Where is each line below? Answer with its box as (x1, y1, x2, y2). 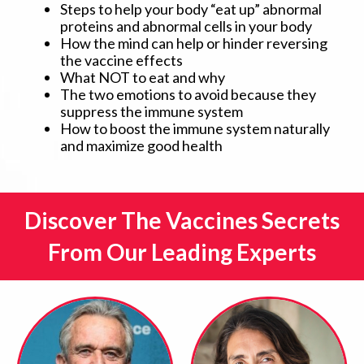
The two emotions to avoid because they (60, 85, 316, 104)
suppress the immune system (60, 102, 243, 121)
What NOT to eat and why (60, 68, 225, 87)
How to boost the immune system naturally (60, 119, 330, 138)
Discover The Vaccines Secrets (24, 206, 340, 235)
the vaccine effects (60, 51, 183, 70)
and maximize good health (60, 136, 223, 155)
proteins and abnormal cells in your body (60, 17, 312, 36)
